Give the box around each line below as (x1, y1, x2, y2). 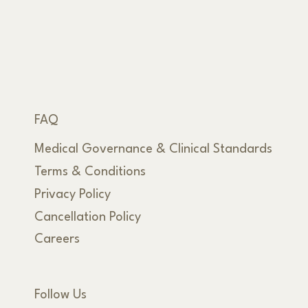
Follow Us (34, 288, 87, 301)
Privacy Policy (34, 188, 111, 201)
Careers (34, 233, 80, 246)
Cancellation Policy (34, 210, 141, 223)
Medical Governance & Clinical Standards (34, 143, 272, 156)
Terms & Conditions (34, 166, 146, 179)
